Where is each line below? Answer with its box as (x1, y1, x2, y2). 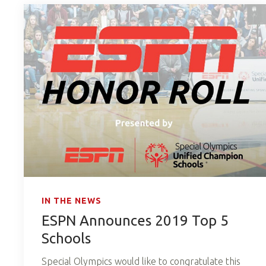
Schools (42, 230, 91, 246)
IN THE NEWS (42, 195, 102, 205)
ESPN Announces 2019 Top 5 (42, 212, 229, 229)
